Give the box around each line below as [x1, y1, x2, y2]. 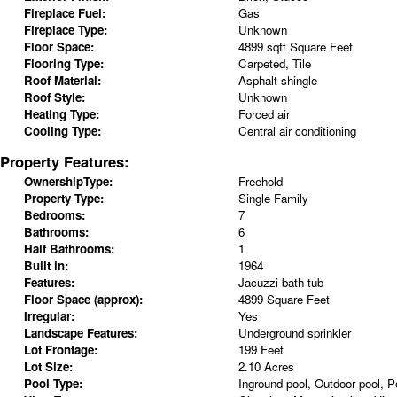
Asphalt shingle [237, 71, 317, 89]
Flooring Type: [23, 54, 104, 72]
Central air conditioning [237, 121, 356, 139]
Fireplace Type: [23, 20, 107, 38]
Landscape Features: [23, 324, 137, 342]
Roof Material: [23, 71, 101, 89]
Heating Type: [23, 105, 99, 122]
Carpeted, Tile [237, 54, 311, 72]
